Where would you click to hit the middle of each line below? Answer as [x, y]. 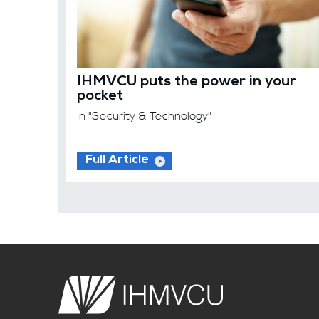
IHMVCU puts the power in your [187, 83]
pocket [100, 97]
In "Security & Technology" [144, 116]
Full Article [117, 160]
